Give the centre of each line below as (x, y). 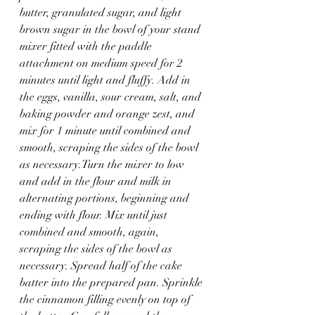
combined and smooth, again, (91, 232)
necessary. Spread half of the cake (102, 266)
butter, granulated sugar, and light (102, 13)
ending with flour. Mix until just (95, 216)
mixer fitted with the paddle (87, 47)
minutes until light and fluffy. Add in (107, 81)
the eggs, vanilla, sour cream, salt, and (112, 97)
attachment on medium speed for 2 (103, 64)
